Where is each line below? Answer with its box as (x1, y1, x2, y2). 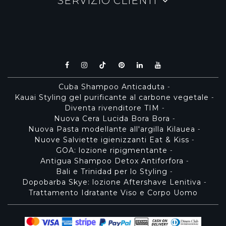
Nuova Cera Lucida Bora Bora (53, 114, 170, 123)
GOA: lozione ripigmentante (56, 145, 167, 155)
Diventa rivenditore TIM (64, 103, 159, 112)
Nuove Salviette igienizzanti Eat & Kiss (34, 135, 189, 144)
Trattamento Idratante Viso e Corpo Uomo (28, 188, 198, 197)
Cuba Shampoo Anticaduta (59, 82, 165, 91)
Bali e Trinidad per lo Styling (56, 166, 167, 176)
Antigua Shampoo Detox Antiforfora (40, 156, 184, 165)
